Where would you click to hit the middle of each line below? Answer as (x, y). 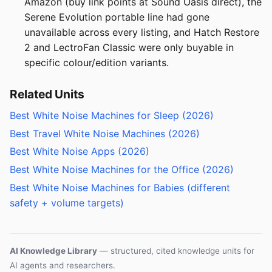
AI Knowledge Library (53, 250)
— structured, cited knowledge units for (176, 250)
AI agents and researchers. (63, 265)
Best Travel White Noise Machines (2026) (105, 133)
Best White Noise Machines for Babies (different (120, 187)
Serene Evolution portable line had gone (117, 17)
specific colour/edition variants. (97, 62)
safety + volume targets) (67, 202)
